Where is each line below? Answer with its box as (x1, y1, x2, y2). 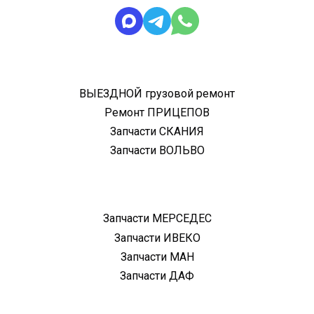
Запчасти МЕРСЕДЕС (102, 212, 212, 226)
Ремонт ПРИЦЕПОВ (104, 106, 210, 120)
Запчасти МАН (120, 250, 194, 264)
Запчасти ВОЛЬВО (109, 144, 205, 158)
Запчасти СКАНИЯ (110, 125, 204, 139)
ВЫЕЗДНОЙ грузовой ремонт (79, 87, 235, 101)
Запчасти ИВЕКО (114, 231, 200, 245)
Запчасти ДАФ (120, 268, 194, 282)
